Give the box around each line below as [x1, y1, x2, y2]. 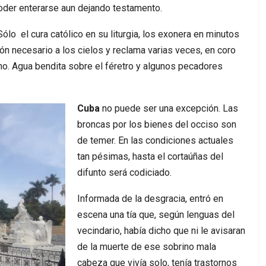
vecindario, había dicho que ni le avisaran [77, 224, 245, 236]
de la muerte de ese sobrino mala [77, 240, 216, 252]
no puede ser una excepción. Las [100, 102, 238, 114]
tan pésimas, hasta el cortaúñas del [77, 150, 223, 162]
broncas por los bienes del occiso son [77, 118, 236, 130]
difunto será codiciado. [77, 166, 172, 178]
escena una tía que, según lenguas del [77, 208, 235, 220]
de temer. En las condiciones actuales [77, 134, 233, 146]
